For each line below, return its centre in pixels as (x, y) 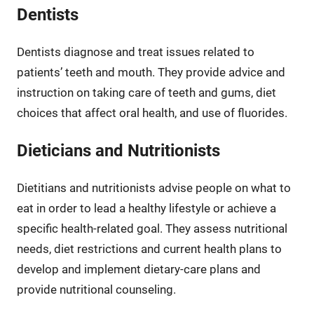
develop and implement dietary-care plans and (138, 269)
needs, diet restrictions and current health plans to (149, 248)
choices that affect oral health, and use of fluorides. (152, 112)
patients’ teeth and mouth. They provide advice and (151, 72)
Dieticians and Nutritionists (118, 150)
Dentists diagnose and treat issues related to (135, 52)
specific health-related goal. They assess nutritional (152, 228)
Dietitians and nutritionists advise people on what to (153, 187)
